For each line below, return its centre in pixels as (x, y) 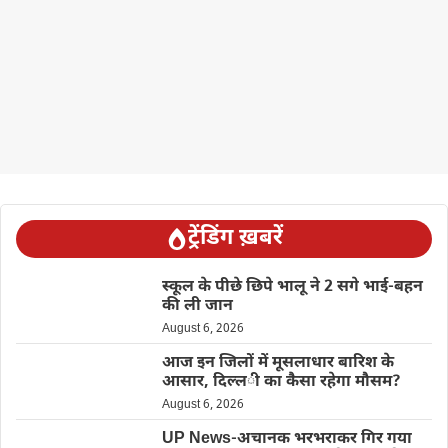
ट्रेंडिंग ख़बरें (235, 238)
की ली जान (197, 306)
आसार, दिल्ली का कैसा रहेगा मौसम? (281, 382)
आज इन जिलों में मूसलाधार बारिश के (277, 363)
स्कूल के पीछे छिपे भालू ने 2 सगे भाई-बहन (292, 287)
